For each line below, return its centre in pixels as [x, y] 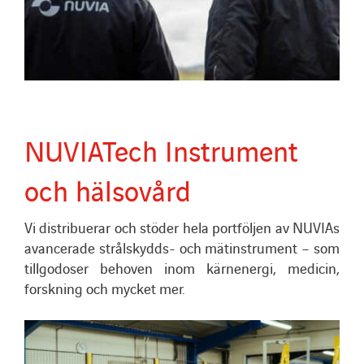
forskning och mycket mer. [104, 288]
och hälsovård [107, 188]
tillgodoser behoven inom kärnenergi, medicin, [182, 267]
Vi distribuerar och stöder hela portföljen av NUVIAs [182, 227]
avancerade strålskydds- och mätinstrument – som [182, 247]
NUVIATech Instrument [161, 149]
